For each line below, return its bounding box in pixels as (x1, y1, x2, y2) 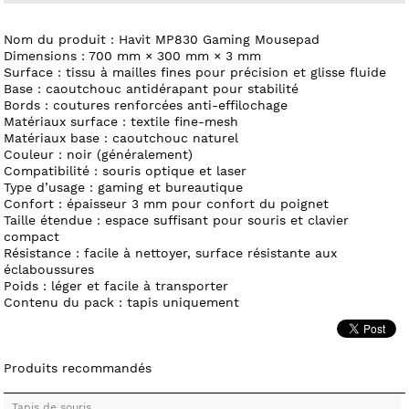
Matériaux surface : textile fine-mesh (4, 113, 239, 129)
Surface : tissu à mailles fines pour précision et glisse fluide (4, 64, 387, 79)
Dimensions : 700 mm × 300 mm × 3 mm (4, 47, 262, 63)
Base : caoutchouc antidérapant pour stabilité (4, 80, 299, 96)
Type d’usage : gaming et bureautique (4, 179, 244, 194)
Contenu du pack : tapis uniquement (4, 294, 240, 309)
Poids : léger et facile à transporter (4, 278, 229, 293)
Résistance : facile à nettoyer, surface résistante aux (4, 245, 338, 260)
